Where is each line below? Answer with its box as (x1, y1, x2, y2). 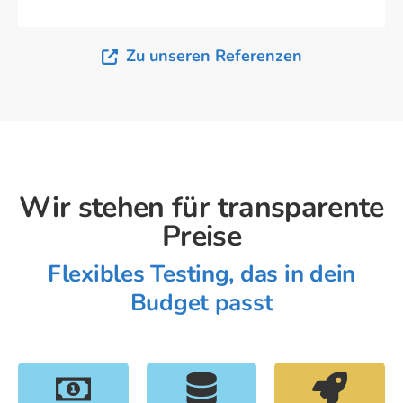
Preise (161, 217, 242, 256)
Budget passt (130, 287, 273, 319)
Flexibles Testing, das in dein (47, 258, 356, 291)
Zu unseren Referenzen (125, 45, 302, 67)
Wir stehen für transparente (19, 188, 384, 228)
